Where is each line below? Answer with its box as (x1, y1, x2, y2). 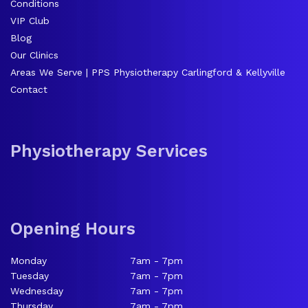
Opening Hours (10, 218, 135, 239)
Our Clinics (10, 49, 58, 60)
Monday (10, 254, 47, 266)
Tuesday (10, 269, 49, 281)
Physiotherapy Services (10, 140, 208, 161)
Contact (10, 83, 47, 95)
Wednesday (10, 285, 63, 296)
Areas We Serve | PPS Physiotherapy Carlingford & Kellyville (10, 66, 285, 78)
